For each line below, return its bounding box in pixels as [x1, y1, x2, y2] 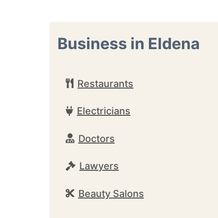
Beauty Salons [78, 187, 144, 200]
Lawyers [79, 160, 119, 172]
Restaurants [77, 77, 134, 90]
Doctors [78, 132, 115, 145]
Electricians [77, 105, 130, 117]
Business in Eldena [57, 34, 200, 53]
